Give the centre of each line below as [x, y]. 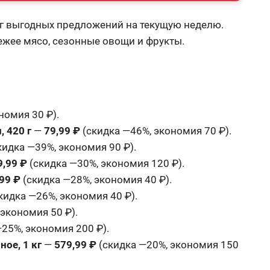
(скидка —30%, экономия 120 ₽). [106, 163]
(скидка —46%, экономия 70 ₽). [156, 130]
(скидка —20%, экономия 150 [168, 244]
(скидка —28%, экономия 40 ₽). [96, 179]
